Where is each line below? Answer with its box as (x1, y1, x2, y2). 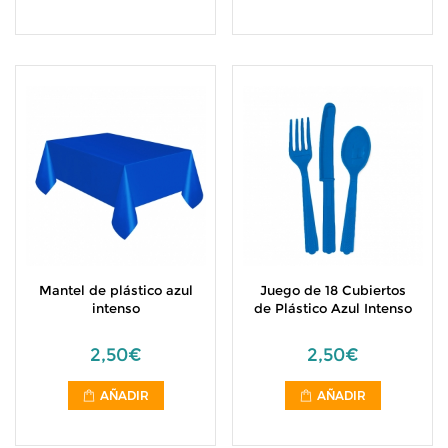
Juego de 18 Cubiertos (259, 282, 406, 298)
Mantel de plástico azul (38, 282, 193, 298)
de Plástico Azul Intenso (253, 300, 412, 316)
